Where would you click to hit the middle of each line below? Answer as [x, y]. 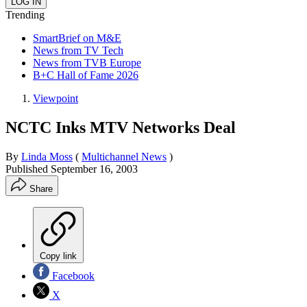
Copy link [58, 256]
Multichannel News [124, 156]
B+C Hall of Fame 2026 [86, 75]
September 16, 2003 [94, 169]
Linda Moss [47, 156]
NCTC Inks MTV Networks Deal [121, 127]
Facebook [72, 275]
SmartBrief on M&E [77, 38]
